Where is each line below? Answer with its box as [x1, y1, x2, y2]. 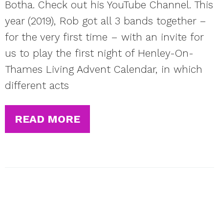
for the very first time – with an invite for [5, 31, 203, 43]
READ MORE [15, 113, 80, 125]
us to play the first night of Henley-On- [5, 47, 194, 59]
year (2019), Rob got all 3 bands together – [5, 15, 206, 27]
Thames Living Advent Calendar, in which [5, 63, 202, 75]
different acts [5, 79, 69, 91]
